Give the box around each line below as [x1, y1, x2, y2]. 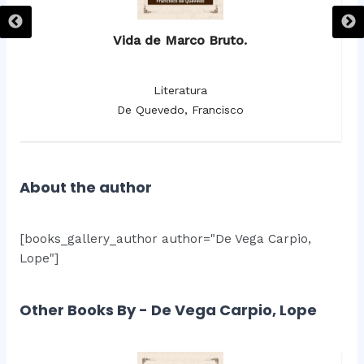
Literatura [153, 84, 207, 97]
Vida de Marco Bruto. [113, 32, 248, 49]
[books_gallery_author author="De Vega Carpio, [19, 232, 311, 247]
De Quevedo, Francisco [116, 103, 244, 117]
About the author [19, 177, 152, 198]
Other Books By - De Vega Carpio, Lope [19, 300, 317, 321]
